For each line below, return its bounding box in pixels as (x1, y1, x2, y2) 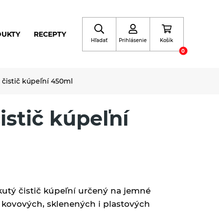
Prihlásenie (119, 37, 147, 44)
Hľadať (90, 37, 108, 44)
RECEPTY (34, 30, 66, 38)
